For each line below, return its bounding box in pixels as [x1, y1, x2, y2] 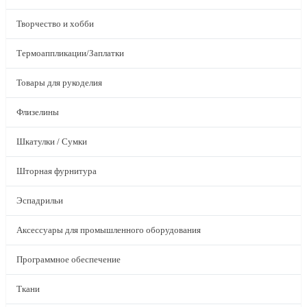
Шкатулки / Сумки [16, 136, 87, 147]
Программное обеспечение [16, 254, 121, 265]
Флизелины [16, 107, 59, 117]
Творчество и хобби [16, 19, 94, 29]
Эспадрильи [16, 195, 63, 206]
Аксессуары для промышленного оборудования [16, 225, 201, 235]
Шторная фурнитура [16, 166, 97, 176]
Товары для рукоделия [16, 77, 102, 88]
